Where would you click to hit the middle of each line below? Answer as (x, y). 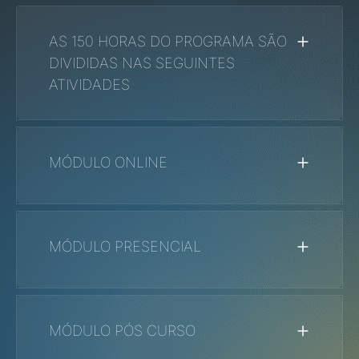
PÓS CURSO (153, 330)
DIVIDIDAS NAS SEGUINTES (142, 63)
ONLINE (139, 162)
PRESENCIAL (156, 246)
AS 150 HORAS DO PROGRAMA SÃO (168, 41)
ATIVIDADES (89, 84)
